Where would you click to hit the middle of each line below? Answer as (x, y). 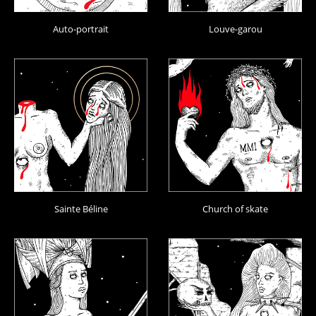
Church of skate (235, 209)
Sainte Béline (81, 209)
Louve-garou (235, 29)
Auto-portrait (81, 29)
